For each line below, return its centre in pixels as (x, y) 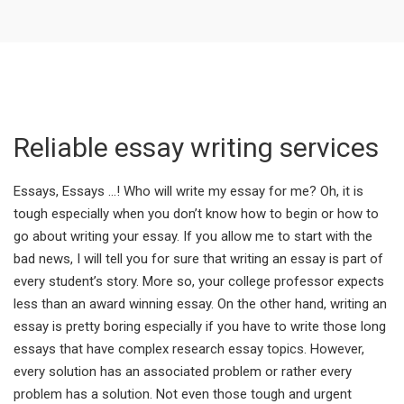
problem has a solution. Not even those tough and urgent (183, 394)
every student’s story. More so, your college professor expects (199, 281)
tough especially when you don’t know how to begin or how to (196, 213)
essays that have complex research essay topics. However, (189, 349)
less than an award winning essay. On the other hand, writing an (200, 303)
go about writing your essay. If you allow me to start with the (193, 236)
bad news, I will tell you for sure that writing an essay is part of (198, 258)
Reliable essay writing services (196, 147)
